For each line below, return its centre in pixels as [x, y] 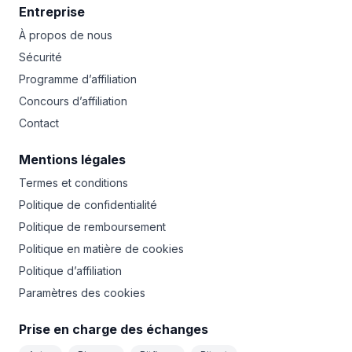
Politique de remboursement [92, 227]
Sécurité [40, 57]
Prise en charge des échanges [114, 329]
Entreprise [52, 12]
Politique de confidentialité [88, 205]
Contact [39, 123]
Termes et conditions [73, 183]
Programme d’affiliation [78, 79]
